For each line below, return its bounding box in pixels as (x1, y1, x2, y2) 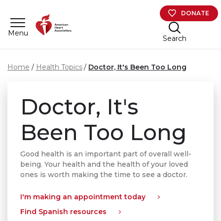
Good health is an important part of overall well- (20, 149, 192, 158)
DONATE (181, 9, 210, 17)
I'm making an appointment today (20, 192, 146, 201)
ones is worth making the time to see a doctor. (20, 170, 192, 179)
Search (162, 34, 186, 43)
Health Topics (36, 63, 82, 72)
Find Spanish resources (20, 207, 107, 216)
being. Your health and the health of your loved (20, 160, 188, 169)
